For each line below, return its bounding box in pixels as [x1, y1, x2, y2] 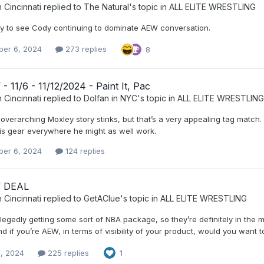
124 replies [63, 146, 105, 156]
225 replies [45, 247, 89, 258]
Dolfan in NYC [84, 93, 137, 104]
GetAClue [84, 193, 120, 204]
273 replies [63, 44, 107, 54]
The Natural [84, 1, 129, 12]
